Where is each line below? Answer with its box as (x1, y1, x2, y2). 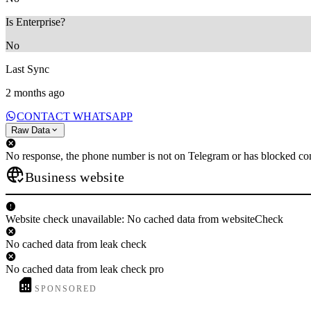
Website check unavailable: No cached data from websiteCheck (6, 212, 283, 225)
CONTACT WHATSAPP (17, 110, 133, 122)
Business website (25, 169, 124, 185)
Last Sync (6, 62, 49, 75)
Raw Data (11, 124, 50, 135)
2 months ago (6, 86, 65, 99)
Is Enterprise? (6, 15, 65, 28)
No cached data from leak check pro (6, 262, 164, 275)
